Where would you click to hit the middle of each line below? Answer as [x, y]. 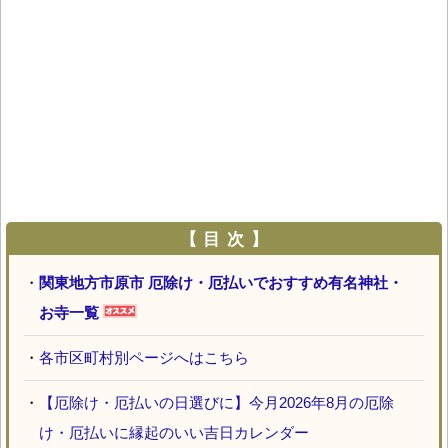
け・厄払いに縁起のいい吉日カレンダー [174, 433]
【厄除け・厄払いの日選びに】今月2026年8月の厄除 [216, 403]
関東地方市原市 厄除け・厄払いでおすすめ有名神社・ [221, 283]
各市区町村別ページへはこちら [144, 358]
